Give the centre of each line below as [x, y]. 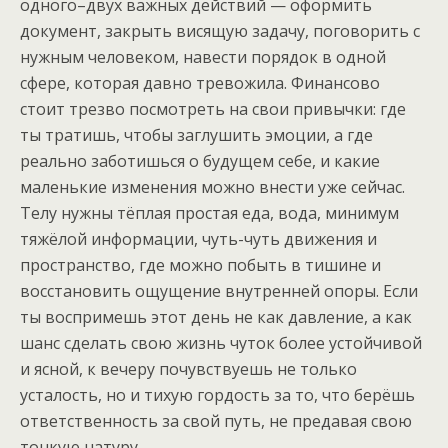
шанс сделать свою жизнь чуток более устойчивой [221, 343]
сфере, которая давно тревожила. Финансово [200, 83]
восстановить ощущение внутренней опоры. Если [219, 291]
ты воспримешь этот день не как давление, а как [216, 317]
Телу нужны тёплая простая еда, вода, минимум [209, 213]
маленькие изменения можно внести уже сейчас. [212, 187]
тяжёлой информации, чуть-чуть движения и [198, 239]
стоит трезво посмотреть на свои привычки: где [213, 109]
